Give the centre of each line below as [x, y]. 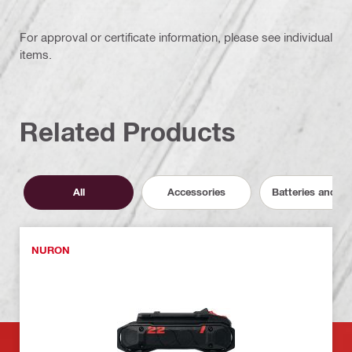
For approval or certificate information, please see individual [176, 37]
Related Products [128, 131]
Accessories [196, 192]
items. [36, 54]
